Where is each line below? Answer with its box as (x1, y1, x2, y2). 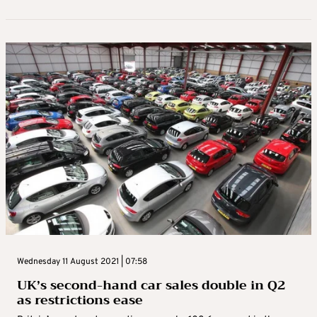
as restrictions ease (17, 288, 143, 311)
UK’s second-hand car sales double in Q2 (17, 273, 285, 296)
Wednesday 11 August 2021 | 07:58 (17, 255, 147, 267)
